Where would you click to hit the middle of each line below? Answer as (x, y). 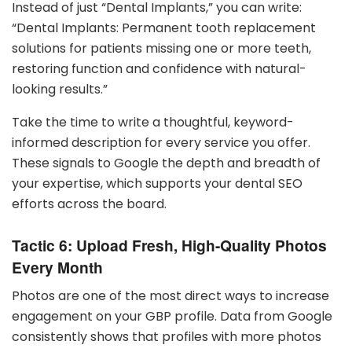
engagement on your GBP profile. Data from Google (172, 316)
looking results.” (60, 89)
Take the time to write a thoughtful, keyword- (153, 122)
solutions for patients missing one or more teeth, (161, 48)
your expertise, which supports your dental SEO (157, 183)
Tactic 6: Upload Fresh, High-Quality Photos (169, 246)
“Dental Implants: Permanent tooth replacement (164, 27)
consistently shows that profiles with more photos (167, 336)
